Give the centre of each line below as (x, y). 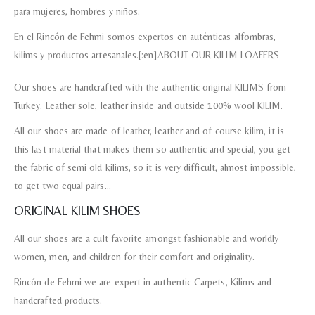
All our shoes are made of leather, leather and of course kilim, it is (149, 131)
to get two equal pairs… (63, 186)
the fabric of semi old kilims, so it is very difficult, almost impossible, (155, 168)
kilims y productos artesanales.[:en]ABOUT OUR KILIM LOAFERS (147, 55)
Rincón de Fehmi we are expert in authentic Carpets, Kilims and (143, 282)
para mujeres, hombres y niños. (77, 12)
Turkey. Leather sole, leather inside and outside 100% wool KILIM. (149, 106)
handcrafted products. (58, 301)
